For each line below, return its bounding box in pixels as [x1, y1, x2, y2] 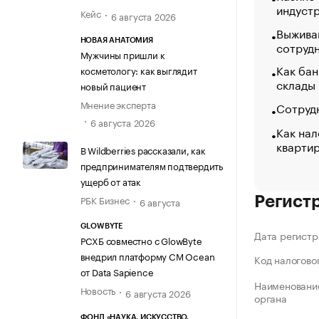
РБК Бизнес [80, 192, 130, 207]
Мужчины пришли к [80, 46, 165, 61]
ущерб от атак [80, 174, 141, 189]
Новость [80, 283, 116, 298]
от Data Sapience [80, 264, 154, 279]
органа [254, 290, 287, 306]
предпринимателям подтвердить [80, 158, 223, 173]
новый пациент [80, 78, 146, 93]
